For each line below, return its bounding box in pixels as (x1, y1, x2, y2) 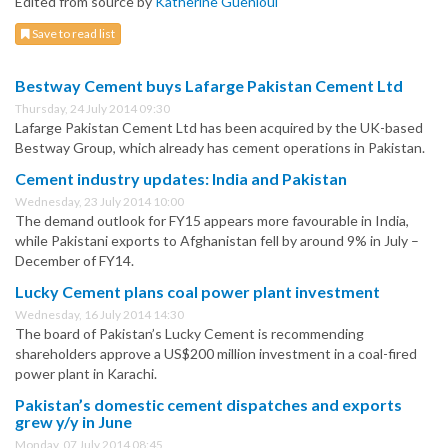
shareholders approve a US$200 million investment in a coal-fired (15, 345, 417, 363)
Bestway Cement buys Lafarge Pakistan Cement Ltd (15, 76, 403, 96)
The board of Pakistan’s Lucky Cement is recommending (15, 325, 364, 343)
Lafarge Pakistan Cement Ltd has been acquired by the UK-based (15, 119, 423, 137)
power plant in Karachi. (15, 365, 157, 383)
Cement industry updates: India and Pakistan (15, 169, 347, 189)
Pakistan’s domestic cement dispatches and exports (15, 395, 402, 415)
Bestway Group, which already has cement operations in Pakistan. (15, 139, 425, 157)
